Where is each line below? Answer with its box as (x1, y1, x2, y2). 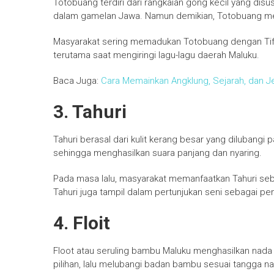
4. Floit (53, 212, 110, 234)
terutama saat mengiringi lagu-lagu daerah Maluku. (53, 50, 259, 61)
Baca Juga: (53, 75, 101, 87)
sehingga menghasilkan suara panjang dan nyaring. (53, 147, 262, 159)
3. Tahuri (53, 101, 127, 123)
